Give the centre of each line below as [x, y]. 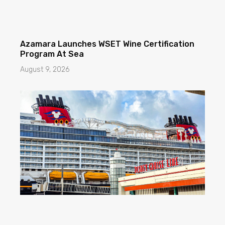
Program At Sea [52, 54]
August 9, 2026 [45, 70]
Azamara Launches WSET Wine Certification [107, 44]
